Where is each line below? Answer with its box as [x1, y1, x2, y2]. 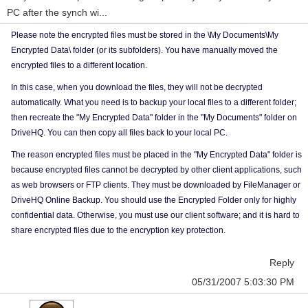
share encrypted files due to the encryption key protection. [11, 225, 225, 235]
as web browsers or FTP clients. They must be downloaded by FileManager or [11, 180, 300, 190]
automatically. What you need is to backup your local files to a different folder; [11, 98, 296, 107]
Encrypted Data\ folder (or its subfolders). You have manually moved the [11, 45, 278, 55]
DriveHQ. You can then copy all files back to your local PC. [11, 128, 228, 137]
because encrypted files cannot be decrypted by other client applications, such [11, 165, 302, 175]
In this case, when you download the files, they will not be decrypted [11, 82, 263, 92]
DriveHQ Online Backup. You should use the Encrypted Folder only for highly [11, 195, 296, 205]
